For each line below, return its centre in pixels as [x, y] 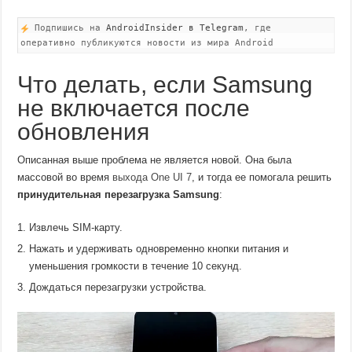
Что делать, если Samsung [165, 85]
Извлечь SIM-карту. [76, 228]
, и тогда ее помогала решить [262, 178]
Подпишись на [68, 28]
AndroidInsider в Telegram [175, 28]
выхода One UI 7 [152, 178]
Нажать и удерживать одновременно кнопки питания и [159, 249]
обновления [84, 132]
